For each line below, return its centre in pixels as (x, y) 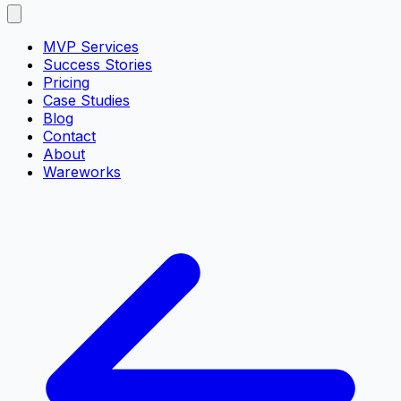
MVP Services (91, 47)
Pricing (66, 83)
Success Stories (98, 65)
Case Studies (86, 101)
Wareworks (82, 172)
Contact (69, 137)
